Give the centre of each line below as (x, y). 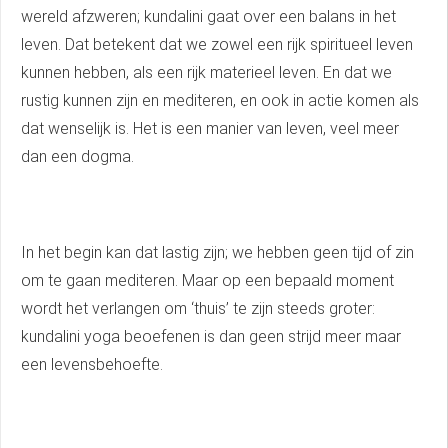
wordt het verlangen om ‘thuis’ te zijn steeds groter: (198, 309)
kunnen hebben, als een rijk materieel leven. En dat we (206, 73)
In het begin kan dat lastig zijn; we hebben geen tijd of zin (217, 253)
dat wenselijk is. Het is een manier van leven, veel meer (210, 129)
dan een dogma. (77, 157)
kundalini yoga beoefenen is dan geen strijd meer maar (211, 337)
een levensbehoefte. (92, 365)
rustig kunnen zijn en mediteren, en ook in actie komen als (220, 101)
